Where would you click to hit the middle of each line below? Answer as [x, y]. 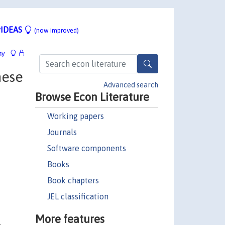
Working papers [75, 116]
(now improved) [57, 30]
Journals [62, 132]
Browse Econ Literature [92, 97]
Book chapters [73, 180]
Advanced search [131, 85]
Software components [86, 148]
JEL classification [78, 196]
